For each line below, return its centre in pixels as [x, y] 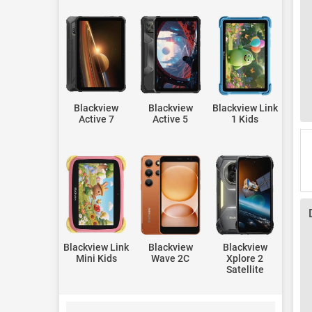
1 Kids [245, 119]
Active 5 [171, 119]
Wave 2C [171, 258]
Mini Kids [96, 258]
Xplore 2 [245, 258]
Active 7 [96, 119]
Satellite [245, 270]
